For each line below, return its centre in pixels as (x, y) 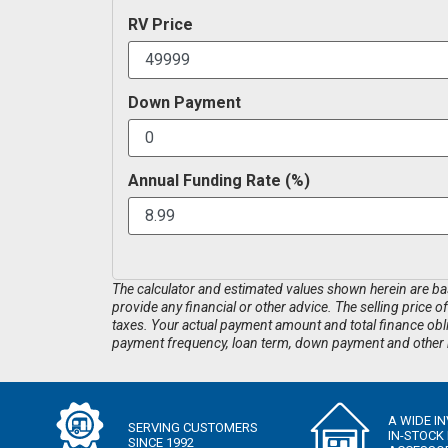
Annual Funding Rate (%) (219, 180)
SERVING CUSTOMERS (193, 428)
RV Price (160, 24)
